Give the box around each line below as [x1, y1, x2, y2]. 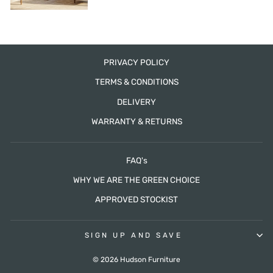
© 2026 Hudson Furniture [93, 255, 180, 264]
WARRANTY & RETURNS [91, 116, 182, 127]
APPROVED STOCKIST [95, 194, 178, 205]
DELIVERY [117, 96, 156, 107]
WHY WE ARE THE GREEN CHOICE [73, 174, 200, 185]
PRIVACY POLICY [104, 57, 169, 67]
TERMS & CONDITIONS [94, 77, 179, 87]
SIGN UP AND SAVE [84, 230, 183, 239]
